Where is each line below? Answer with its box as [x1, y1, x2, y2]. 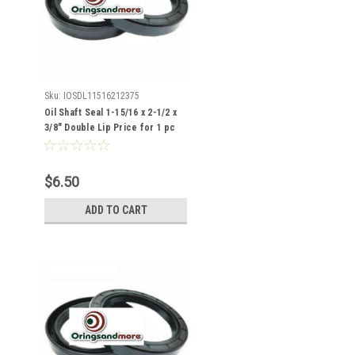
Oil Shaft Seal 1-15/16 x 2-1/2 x [44, 107, 177, 118]
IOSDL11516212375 [63, 90, 139, 101]
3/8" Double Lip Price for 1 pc [44, 122, 176, 133]
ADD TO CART [84, 204, 147, 216]
